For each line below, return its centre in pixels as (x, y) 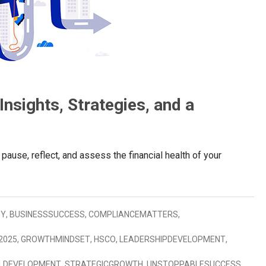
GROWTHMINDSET (56, 239)
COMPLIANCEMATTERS (133, 214)
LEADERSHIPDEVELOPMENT (172, 239)
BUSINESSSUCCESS (47, 214)
